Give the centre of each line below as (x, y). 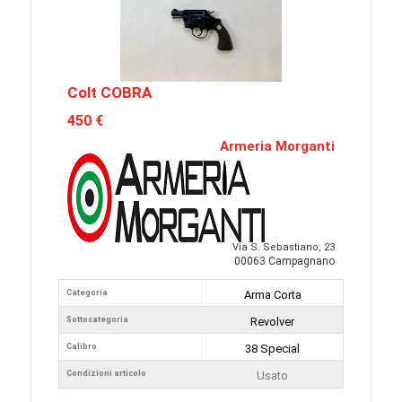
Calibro (82, 347)
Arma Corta (272, 295)
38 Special (272, 349)
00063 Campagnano (284, 262)
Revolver (272, 322)
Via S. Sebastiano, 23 (284, 248)
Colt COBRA (109, 93)
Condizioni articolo (106, 374)
